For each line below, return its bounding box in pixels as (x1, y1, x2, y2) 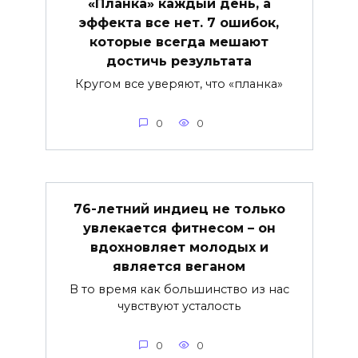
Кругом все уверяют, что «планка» (75, 76, 283, 91)
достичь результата (106, 53, 252, 69)
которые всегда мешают (89, 34, 268, 50)
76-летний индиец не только (73, 201, 285, 217)
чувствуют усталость (117, 298, 241, 313)
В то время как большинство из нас (69, 281, 289, 296)
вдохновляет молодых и (89, 239, 268, 255)
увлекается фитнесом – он (82, 220, 276, 236)
